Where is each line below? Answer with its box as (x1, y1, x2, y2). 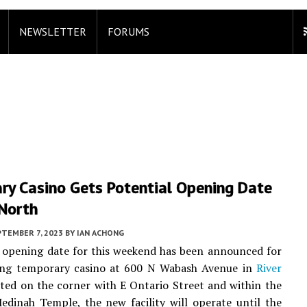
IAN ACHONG (77, 228, 124, 238)
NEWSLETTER (19, 25, 86, 38)
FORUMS (108, 25, 149, 38)
